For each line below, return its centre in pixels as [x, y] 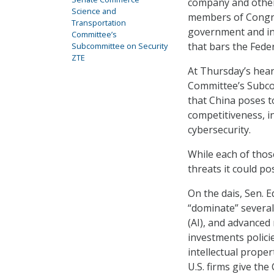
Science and [94, 11]
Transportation [99, 23]
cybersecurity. [219, 130]
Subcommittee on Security [120, 46]
